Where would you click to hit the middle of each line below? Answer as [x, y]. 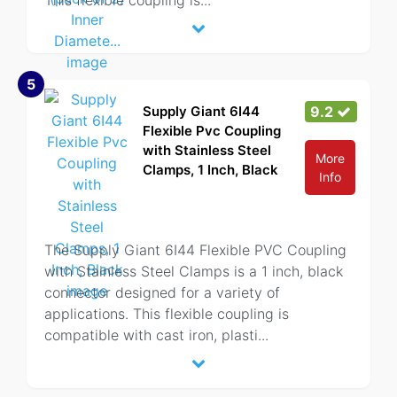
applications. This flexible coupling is [167, 314]
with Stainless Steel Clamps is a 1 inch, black [194, 271]
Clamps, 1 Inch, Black [210, 170]
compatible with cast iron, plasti [151, 335]
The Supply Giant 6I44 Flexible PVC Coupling [195, 250]
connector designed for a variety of [162, 292]
